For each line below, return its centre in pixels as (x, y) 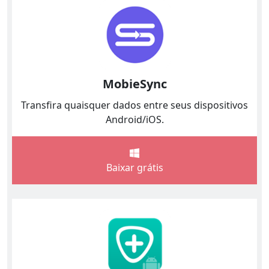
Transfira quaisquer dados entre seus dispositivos (134, 105)
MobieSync (134, 83)
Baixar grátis (134, 167)
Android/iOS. (134, 119)
